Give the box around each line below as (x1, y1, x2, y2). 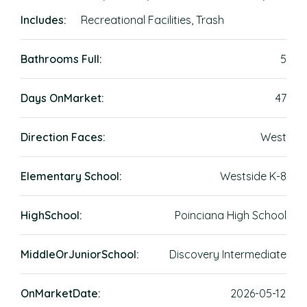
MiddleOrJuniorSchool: (21, 247, 139, 261)
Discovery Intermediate (169, 247, 286, 261)
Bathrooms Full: (21, 52, 102, 66)
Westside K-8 (220, 169, 286, 183)
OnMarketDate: (21, 286, 101, 300)
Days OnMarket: (21, 91, 104, 105)
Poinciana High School (175, 208, 286, 222)
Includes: (21, 13, 66, 27)
